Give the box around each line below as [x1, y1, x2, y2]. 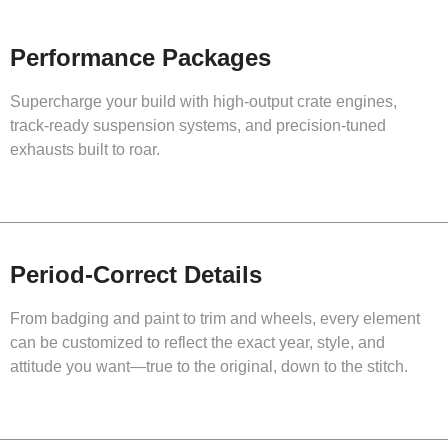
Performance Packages [10, 43, 271, 71]
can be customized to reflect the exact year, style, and [10, 333, 385, 351]
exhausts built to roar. [10, 140, 160, 158]
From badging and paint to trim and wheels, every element [10, 309, 420, 327]
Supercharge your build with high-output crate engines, [10, 92, 397, 110]
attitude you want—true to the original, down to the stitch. [10, 357, 408, 375]
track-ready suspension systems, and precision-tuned [10, 116, 386, 134]
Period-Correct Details [10, 260, 262, 288]
